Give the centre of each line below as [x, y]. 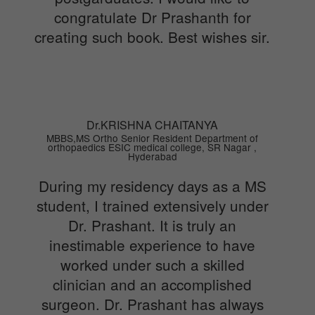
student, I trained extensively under [152, 205]
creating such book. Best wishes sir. [152, 36]
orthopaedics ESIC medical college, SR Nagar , [152, 147]
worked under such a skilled [152, 264]
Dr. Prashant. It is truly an [152, 225]
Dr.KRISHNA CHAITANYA [152, 124]
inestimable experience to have [152, 244]
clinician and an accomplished [152, 284]
